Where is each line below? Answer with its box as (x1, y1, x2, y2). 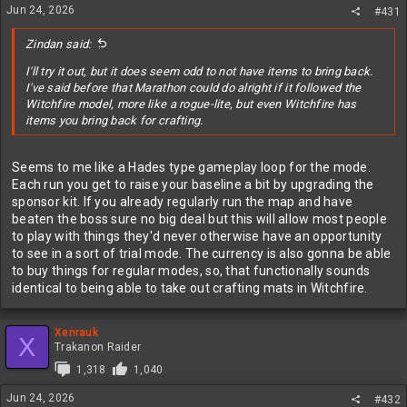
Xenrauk (55, 326, 98, 339)
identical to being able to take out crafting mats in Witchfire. (12, 281, 368, 295)
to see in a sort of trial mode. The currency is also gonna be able (12, 246, 392, 261)
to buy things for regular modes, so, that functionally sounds (12, 263, 371, 278)
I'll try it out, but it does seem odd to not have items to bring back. (25, 65, 373, 78)
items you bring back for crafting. (25, 114, 203, 127)
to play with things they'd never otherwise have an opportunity (12, 229, 382, 243)
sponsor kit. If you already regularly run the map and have (12, 194, 353, 209)
